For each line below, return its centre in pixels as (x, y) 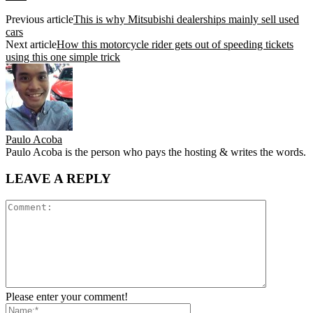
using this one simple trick (63, 57)
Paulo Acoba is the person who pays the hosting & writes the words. (156, 152)
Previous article (39, 19)
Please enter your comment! (67, 297)
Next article (31, 44)
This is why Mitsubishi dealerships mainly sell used (186, 19)
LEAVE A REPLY (58, 179)
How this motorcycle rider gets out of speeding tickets (175, 44)
